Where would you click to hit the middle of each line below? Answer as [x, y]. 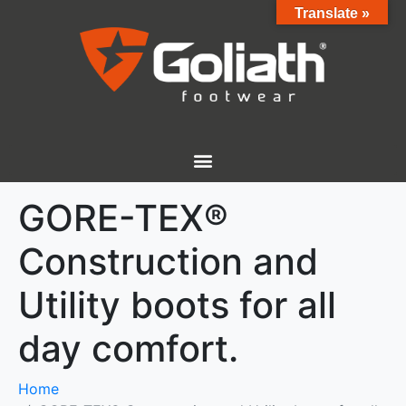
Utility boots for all [177, 305]
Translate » [332, 13]
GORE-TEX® [123, 218]
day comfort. [128, 349]
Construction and [168, 262]
